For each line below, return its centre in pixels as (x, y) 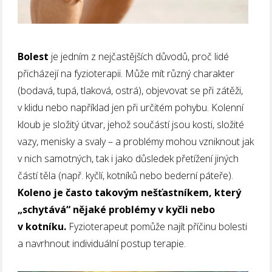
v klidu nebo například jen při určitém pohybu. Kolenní (131, 107)
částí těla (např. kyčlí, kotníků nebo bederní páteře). (126, 175)
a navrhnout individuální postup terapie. (102, 243)
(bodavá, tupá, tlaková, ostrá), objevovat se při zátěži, (131, 90)
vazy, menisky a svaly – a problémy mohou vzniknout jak (136, 141)
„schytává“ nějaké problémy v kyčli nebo (117, 209)
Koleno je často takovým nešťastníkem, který (130, 192)
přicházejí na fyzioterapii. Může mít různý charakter (126, 73)
